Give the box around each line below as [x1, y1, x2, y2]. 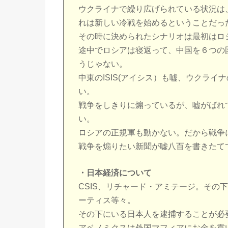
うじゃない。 [78, 59, 128, 68]
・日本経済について [78, 168, 152, 177]
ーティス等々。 [78, 195, 136, 205]
